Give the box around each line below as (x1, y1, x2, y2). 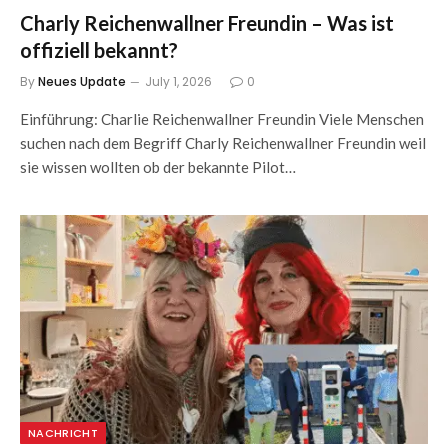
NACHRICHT (28, 425, 98, 441)
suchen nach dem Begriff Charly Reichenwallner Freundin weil (20, 133, 426, 152)
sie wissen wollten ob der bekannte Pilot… (20, 157, 296, 176)
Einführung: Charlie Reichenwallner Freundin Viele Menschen (20, 109, 424, 128)
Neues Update (38, 72, 126, 90)
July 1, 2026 (145, 72, 212, 90)
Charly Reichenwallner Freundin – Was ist (20, 10, 394, 35)
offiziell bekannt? (20, 37, 178, 62)
